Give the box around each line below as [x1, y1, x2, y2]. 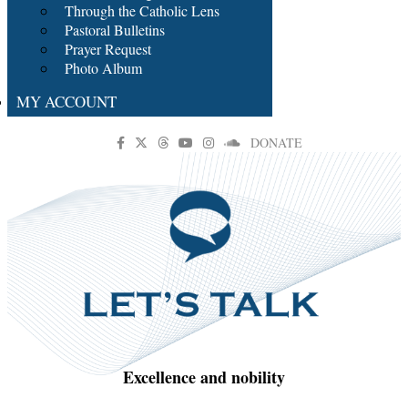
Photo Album [65, 58, 142, 77]
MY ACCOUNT [16, 91, 117, 112]
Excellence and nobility [123, 364, 285, 389]
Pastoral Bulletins [65, 20, 165, 39]
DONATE [250, 134, 302, 151]
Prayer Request [65, 39, 151, 58]
